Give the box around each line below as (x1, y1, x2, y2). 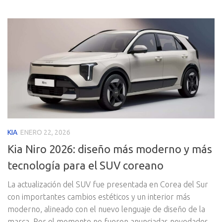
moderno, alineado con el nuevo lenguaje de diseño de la (7, 204, 205, 214)
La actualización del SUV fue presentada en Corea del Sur (7, 179, 208, 189)
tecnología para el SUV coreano (7, 159, 164, 171)
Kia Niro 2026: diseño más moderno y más (7, 142, 212, 155)
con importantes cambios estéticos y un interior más (7, 192, 190, 201)
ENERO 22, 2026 (20, 128, 70, 137)
